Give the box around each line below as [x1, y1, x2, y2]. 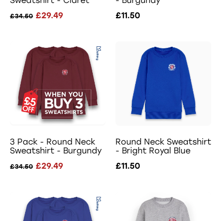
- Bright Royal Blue [115, 146, 190, 155]
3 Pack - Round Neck [10, 137, 95, 147]
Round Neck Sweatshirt [115, 137, 211, 147]
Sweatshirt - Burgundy [10, 146, 102, 155]
